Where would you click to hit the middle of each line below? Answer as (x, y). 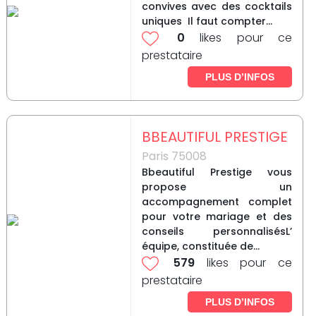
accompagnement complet (217, 202)
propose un (217, 187)
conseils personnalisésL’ (217, 232)
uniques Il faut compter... (207, 22)
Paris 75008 (174, 157)
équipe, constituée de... (200, 247)
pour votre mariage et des (217, 217)
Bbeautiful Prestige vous (217, 172)
